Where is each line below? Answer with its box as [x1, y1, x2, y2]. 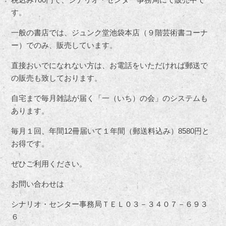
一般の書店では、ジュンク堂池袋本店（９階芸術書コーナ [11, 28, 208, 37]
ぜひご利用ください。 [11, 159, 87, 168]
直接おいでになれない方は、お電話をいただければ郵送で [11, 61, 208, 70]
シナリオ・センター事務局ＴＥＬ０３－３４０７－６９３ [11, 200, 208, 209]
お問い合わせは [11, 180, 65, 189]
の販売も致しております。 [11, 74, 102, 83]
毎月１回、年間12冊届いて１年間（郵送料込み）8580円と [11, 127, 210, 136]
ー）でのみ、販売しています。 [11, 41, 118, 50]
